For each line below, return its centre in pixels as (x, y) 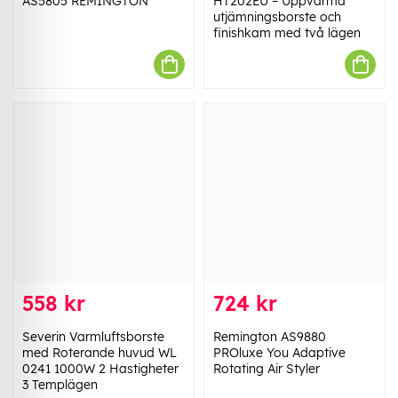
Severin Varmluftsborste (93, 337)
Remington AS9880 (270, 337)
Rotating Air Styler (267, 369)
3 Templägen (60, 385)
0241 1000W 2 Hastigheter (100, 369)
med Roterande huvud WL (99, 353)
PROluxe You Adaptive (279, 353)
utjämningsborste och (277, 17)
